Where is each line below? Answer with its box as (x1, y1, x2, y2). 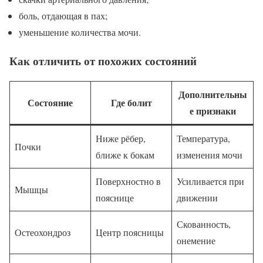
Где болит (110, 96, 152, 110)
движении (177, 191, 218, 204)
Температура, (177, 132, 230, 145)
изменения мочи (177, 149, 242, 161)
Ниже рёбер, (96, 132, 146, 145)
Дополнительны (178, 87, 247, 102)
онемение (177, 234, 215, 247)
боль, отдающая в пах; (19, 9, 107, 22)
